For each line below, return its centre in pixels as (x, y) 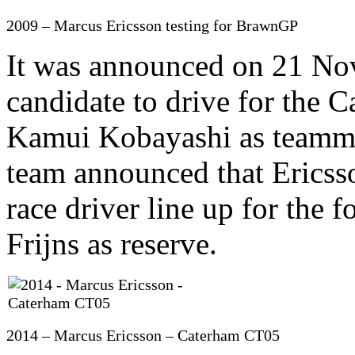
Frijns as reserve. (112, 243)
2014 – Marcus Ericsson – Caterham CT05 (143, 335)
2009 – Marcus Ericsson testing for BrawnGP (152, 25)
